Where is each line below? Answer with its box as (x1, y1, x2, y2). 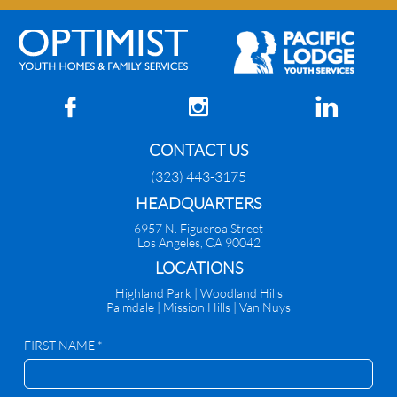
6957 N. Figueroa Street (134, 221, 263, 236)
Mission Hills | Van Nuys (163, 300, 291, 315)
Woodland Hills (199, 285, 283, 300)
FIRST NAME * (24, 338, 103, 353)
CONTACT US (149, 140, 248, 160)
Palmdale (106, 300, 157, 315)
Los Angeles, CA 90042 (136, 235, 261, 250)
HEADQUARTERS (136, 193, 261, 213)
